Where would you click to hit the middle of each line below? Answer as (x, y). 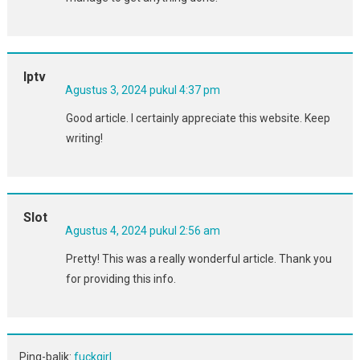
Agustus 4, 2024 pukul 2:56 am (142, 230)
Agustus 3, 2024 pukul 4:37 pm (142, 90)
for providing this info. (121, 278)
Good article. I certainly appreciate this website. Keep (198, 118)
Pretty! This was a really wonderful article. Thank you (198, 258)
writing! (84, 138)
